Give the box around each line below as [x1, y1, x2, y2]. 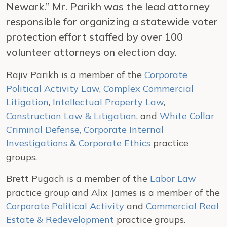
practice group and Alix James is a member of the [6, 186, 220, 198]
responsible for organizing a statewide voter [6, 15, 218, 28]
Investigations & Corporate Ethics [6, 137, 150, 149]
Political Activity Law [6, 83, 99, 94]
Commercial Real [146, 200, 219, 212]
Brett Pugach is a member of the [6, 173, 150, 184]
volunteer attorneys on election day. [6, 46, 177, 58]
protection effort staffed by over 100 [6, 30, 183, 43]
